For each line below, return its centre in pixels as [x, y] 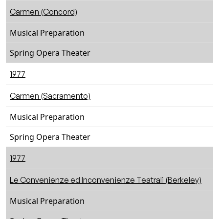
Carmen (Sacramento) [50, 96]
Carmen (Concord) [44, 12]
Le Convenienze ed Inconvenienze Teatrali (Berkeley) [106, 180]
